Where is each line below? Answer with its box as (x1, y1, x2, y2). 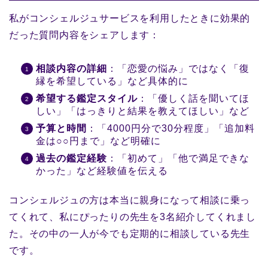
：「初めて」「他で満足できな (107, 153, 249, 164)
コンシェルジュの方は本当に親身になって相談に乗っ (9, 195, 251, 206)
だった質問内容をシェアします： (9, 30, 160, 41)
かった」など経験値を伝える (36, 166, 168, 176)
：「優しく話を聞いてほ (138, 93, 249, 104)
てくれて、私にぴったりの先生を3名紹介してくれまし (9, 212, 256, 223)
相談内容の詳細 (36, 63, 107, 74)
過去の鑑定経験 (36, 153, 107, 164)
